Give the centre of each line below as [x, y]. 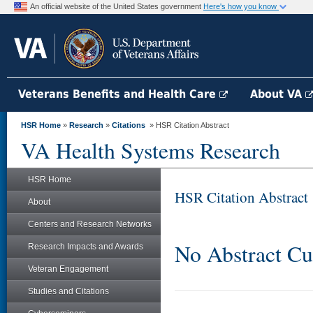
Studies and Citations [68, 291]
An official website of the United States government [117, 6]
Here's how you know [241, 6]
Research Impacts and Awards [86, 247]
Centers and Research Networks [90, 224]
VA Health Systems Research [151, 150]
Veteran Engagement [68, 269]
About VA [278, 94]
